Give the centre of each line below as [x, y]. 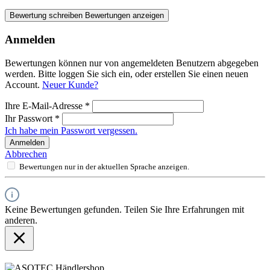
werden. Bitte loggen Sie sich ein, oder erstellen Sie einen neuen [127, 74]
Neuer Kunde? [70, 84]
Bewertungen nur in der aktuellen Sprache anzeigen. [104, 166]
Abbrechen [26, 154]
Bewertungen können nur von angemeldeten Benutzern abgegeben [132, 63]
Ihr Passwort [30, 118]
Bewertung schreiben [47, 16]
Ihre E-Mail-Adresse [45, 105]
